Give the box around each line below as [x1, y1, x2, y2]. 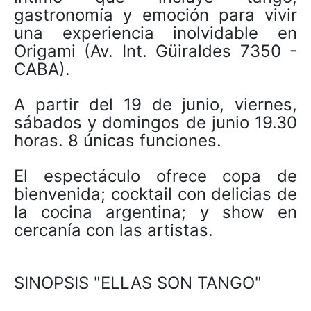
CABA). [14, 58, 70, 79]
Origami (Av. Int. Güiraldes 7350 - [14, 40, 297, 61]
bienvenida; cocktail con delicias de [14, 183, 297, 204]
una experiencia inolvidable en [14, 22, 297, 43]
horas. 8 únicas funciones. [14, 130, 221, 151]
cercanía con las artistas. [14, 219, 213, 240]
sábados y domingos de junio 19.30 [14, 112, 297, 133]
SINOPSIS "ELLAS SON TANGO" [14, 272, 262, 293]
